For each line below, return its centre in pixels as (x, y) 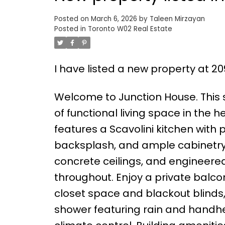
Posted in (70, 29)
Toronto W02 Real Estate (130, 29)
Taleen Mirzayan (177, 19)
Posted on (72, 19)
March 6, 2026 (114, 19)
